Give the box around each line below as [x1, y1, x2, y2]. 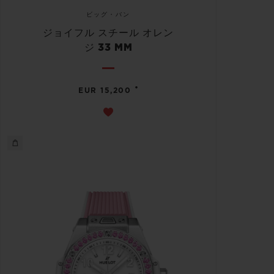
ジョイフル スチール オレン [43, 28, 174, 38]
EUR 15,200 [78, 86, 131, 94]
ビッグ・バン [86, 11, 130, 18]
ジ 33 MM [84, 42, 133, 53]
